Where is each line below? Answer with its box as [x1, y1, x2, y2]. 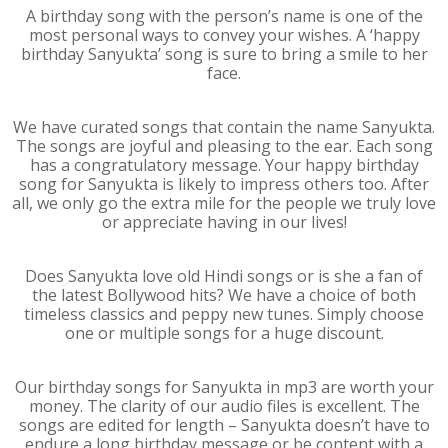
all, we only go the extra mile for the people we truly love [12, 192, 436, 214]
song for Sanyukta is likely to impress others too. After [19, 173, 429, 195]
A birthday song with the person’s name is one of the [25, 5, 423, 27]
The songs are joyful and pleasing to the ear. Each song [15, 135, 433, 157]
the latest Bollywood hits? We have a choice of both [32, 284, 416, 306]
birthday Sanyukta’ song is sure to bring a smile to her [20, 43, 428, 65]
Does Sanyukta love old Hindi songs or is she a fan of [25, 265, 423, 287]
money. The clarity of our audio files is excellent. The [28, 395, 420, 417]
